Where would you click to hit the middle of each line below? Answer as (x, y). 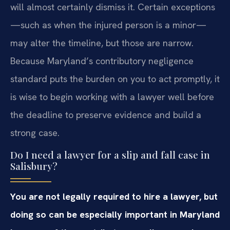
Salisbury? (34, 166)
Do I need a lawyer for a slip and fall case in (110, 155)
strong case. (35, 133)
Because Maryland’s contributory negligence (102, 61)
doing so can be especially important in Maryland (115, 215)
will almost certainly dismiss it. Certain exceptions (113, 7)
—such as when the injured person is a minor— (108, 25)
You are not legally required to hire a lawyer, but (114, 197)
